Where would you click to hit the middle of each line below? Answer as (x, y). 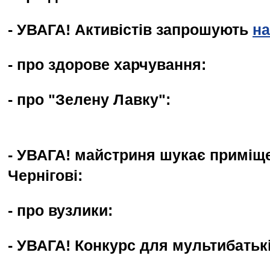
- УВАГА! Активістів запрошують (130, 30)
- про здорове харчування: (107, 65)
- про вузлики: (60, 211)
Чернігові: (45, 176)
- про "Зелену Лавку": (89, 100)
